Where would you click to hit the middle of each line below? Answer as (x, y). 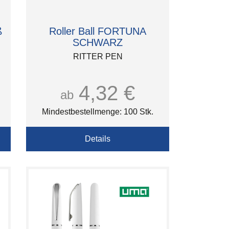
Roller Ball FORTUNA (98, 31)
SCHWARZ (98, 42)
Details (98, 139)
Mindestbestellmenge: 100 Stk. (98, 112)
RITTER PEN (98, 56)
